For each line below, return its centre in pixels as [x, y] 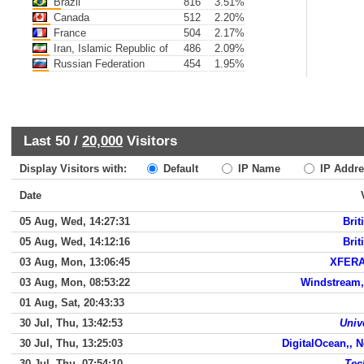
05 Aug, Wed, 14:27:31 [75, 221]
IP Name [258, 169]
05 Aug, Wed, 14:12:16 [75, 242]
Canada [70, 17]
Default [179, 169]
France [68, 33]
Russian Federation [97, 64]
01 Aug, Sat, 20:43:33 [72, 303]
